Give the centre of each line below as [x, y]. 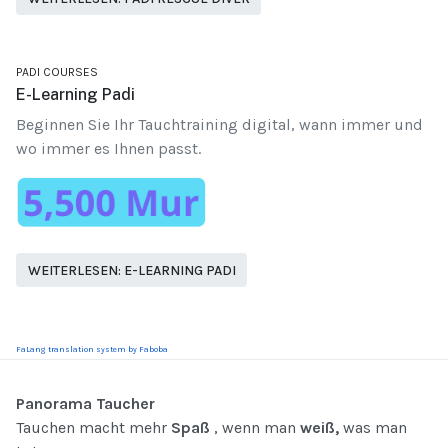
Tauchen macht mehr [93, 427]
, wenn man [255, 427]
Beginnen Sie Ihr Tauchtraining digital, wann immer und [219, 125]
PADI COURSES [57, 72]
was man [373, 427]
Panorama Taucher [85, 403]
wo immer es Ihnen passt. [108, 149]
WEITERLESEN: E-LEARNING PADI [131, 270]
